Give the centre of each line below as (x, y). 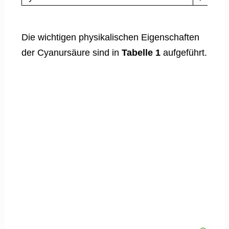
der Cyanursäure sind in (72, 52)
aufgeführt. (184, 52)
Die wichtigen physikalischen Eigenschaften (110, 37)
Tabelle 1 (141, 52)
